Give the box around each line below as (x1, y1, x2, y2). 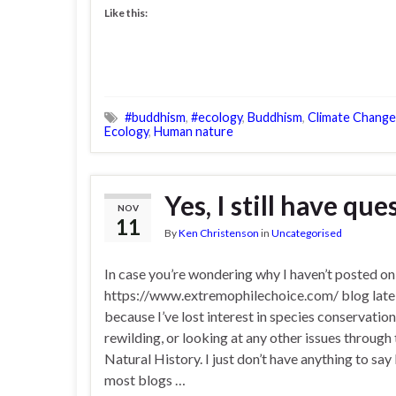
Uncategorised (271, 226, 342, 240)
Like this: (104, 6, 148, 19)
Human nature (154, 124, 233, 139)
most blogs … (104, 371, 186, 388)
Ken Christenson (179, 226, 259, 240)
